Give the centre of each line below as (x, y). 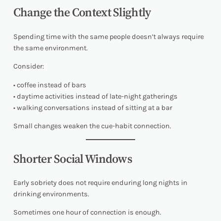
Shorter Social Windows (73, 158)
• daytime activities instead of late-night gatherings (95, 96)
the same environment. (50, 48)
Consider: (28, 67)
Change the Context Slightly (82, 12)
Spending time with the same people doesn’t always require (108, 37)
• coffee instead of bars (50, 85)
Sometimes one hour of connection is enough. (87, 213)
